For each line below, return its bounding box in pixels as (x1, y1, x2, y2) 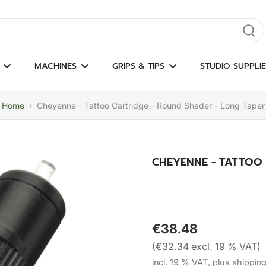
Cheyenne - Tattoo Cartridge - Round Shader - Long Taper (36, 100, 265, 110)
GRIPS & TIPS (112, 60, 164, 72)
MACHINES (34, 60, 77, 72)
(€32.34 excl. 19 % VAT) (152, 240, 261, 252)
